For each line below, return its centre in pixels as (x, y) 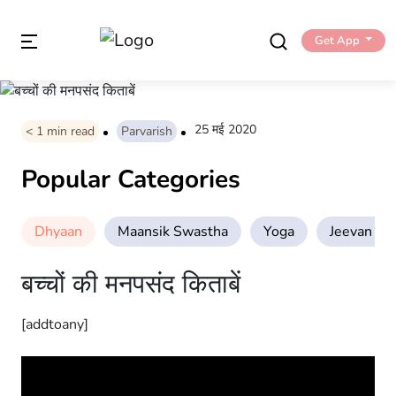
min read (71, 132)
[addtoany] (55, 325)
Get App (337, 40)
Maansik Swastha (173, 232)
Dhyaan (58, 232)
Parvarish (147, 132)
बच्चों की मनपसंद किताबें (131, 285)
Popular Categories (131, 180)
